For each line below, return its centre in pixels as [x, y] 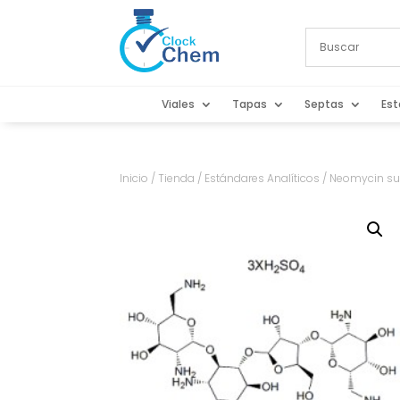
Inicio [134, 179]
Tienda [177, 179]
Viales [178, 104]
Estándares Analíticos [262, 179]
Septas [324, 104]
